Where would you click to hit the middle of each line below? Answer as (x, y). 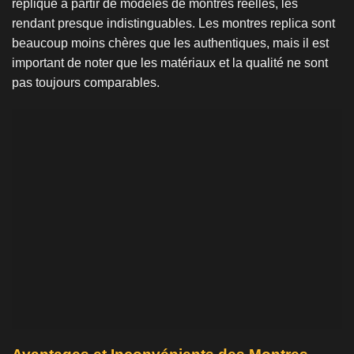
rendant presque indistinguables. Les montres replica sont (173, 24)
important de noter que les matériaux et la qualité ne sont (170, 63)
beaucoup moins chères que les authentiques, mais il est (170, 43)
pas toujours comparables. (86, 83)
